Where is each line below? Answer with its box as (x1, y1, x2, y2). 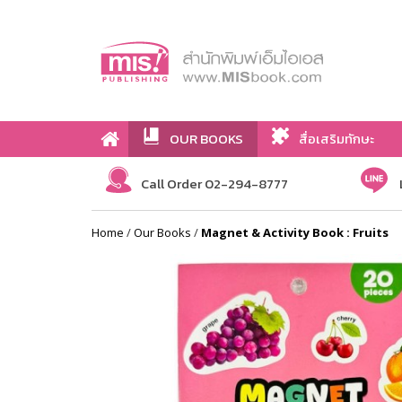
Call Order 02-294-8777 (141, 173, 288, 194)
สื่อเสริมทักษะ (299, 128, 374, 149)
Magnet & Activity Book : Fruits (201, 224, 389, 240)
